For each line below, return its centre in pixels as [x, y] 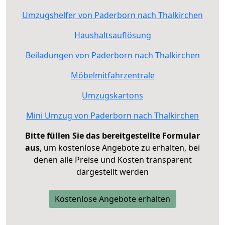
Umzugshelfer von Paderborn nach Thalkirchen [113, 15]
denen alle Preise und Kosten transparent [113, 160]
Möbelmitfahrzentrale [113, 76]
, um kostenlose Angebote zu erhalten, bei [120, 148]
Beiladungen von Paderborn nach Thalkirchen [113, 55]
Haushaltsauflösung [113, 35]
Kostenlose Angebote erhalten [113, 199]
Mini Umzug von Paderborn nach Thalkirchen [113, 116]
